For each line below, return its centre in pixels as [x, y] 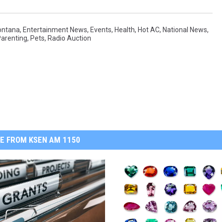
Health [125, 30]
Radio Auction [69, 38]
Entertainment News [55, 30]
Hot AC [149, 30]
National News [185, 30]
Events [101, 30]
